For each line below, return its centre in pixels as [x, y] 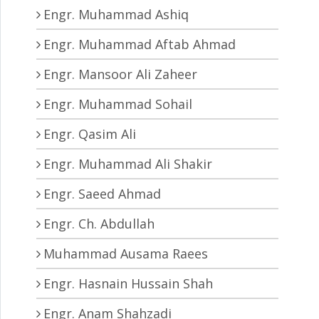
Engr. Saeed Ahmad [102, 194]
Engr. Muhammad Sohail [118, 104]
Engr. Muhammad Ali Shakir [128, 164]
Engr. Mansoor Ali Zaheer [120, 74]
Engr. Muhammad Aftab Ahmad [140, 45]
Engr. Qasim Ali [90, 134]
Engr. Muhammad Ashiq [116, 15]
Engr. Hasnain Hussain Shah [128, 284]
